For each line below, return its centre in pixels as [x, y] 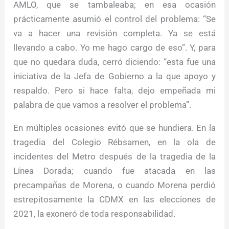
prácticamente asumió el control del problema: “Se [114, 19]
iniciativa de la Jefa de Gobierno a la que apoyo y [114, 76]
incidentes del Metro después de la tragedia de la [114, 157]
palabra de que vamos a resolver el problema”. [102, 105]
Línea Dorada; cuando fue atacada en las [114, 171]
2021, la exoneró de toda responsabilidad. [95, 214]
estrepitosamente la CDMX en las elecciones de [114, 200]
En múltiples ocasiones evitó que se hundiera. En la [114, 128]
